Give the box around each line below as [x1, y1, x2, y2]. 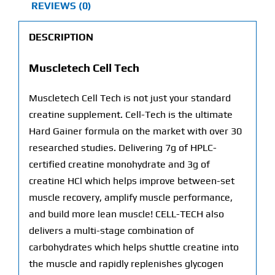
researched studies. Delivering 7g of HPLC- [28, 142, 217, 154]
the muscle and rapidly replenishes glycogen [28, 258, 223, 270]
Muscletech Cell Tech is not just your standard [28, 92, 231, 104]
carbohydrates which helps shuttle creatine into [28, 241, 239, 254]
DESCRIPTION [28, 31, 93, 43]
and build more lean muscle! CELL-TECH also [28, 208, 224, 220]
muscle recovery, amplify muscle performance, [28, 192, 233, 204]
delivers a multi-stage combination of [28, 225, 194, 237]
